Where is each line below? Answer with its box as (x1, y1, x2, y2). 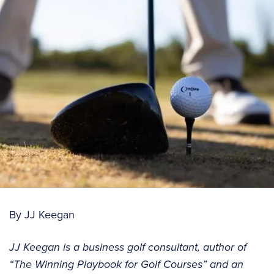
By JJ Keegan (9, 207, 75, 223)
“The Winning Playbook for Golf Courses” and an (9, 256, 243, 273)
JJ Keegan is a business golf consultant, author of (9, 239, 246, 256)
